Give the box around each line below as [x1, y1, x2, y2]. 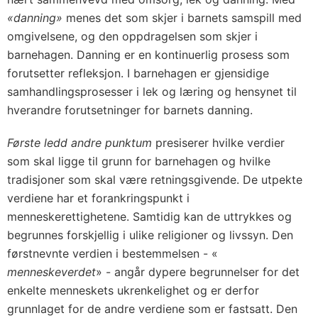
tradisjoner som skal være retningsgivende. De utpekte [7, 172, 302, 187]
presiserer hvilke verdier [152, 136, 285, 150]
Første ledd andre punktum [7, 136, 152, 150]
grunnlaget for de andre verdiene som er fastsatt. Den [7, 302, 297, 316]
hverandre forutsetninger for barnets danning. [7, 103, 253, 117]
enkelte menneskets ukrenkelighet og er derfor [7, 283, 259, 297]
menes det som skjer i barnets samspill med [62, 11, 302, 25]
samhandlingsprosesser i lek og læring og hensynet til [7, 84, 297, 99]
